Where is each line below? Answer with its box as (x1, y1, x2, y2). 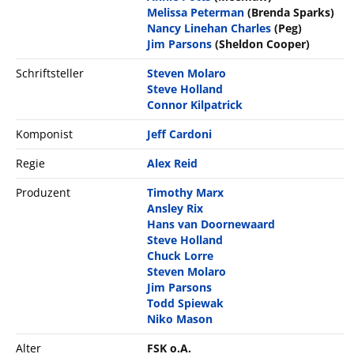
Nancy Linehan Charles (147, 20, 272, 36)
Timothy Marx (147, 184, 224, 200)
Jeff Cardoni (147, 126, 213, 141)
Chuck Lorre (147, 247, 214, 263)
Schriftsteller (16, 65, 84, 81)
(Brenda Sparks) (247, 4, 335, 20)
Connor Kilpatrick (147, 96, 243, 112)
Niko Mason (147, 311, 213, 326)
